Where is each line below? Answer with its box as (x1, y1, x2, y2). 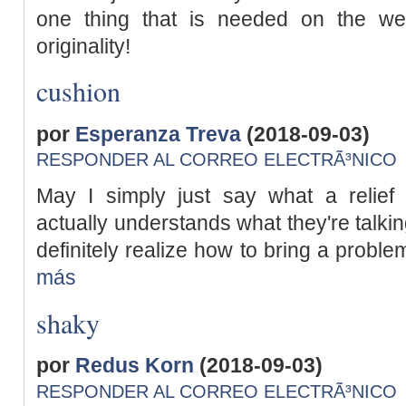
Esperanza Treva (75, 121, 241, 146)
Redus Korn (75, 353, 194, 378)
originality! (36, 34, 130, 58)
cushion (36, 72, 121, 110)
